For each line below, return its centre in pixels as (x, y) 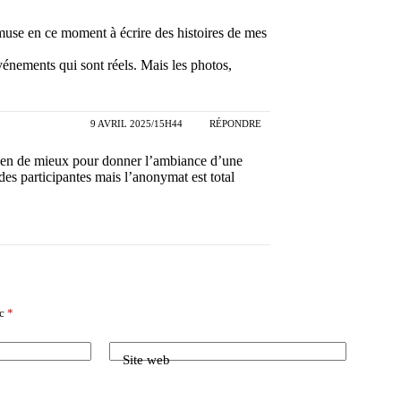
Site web (146, 359)
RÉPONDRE (235, 123)
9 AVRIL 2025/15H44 (137, 123)
